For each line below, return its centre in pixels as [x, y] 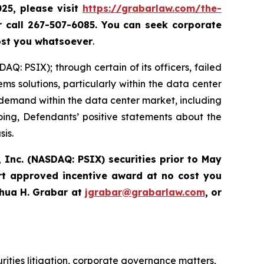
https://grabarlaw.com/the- [152, 9]
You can [121, 25]
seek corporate [181, 25]
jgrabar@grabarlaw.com [145, 192]
